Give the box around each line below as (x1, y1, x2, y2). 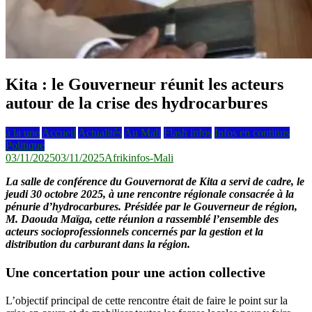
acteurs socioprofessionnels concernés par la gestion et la (6, 225, 263, 237)
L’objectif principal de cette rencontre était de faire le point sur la (6, 294, 288, 306)
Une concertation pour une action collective (6, 264, 265, 280)
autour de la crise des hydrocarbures (6, 93, 267, 112)
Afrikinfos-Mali (104, 151, 173, 164)
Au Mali (124, 126, 161, 139)
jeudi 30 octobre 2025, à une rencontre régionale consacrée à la (6, 187, 294, 200)
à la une (6, 126, 40, 139)
